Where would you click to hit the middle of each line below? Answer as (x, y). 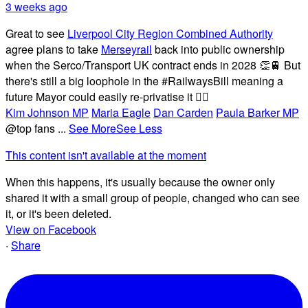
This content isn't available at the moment (106, 155)
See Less (139, 129)
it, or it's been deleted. (58, 214)
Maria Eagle (121, 113)
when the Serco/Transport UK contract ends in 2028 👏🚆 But (153, 65)
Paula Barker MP (257, 113)
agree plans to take (53, 49)
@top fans (32, 129)
